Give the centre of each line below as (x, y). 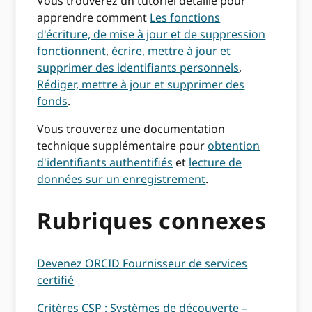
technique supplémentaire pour (123, 145)
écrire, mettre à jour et (171, 50)
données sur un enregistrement (122, 179)
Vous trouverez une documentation (131, 128)
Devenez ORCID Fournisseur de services (142, 263)
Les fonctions (185, 17)
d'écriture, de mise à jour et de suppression (151, 34)
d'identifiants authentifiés (105, 162)
